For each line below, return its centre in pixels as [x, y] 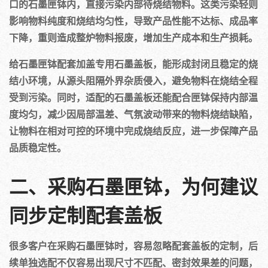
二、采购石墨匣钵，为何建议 [133, 188]
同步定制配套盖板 [86, 217]
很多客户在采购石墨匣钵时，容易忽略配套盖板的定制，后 [133, 246]
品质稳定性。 [38, 147]
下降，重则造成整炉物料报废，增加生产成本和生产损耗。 [133, 37]
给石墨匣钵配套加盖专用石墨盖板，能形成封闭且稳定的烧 [133, 64]
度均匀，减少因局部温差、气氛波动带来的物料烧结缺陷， [133, 114]
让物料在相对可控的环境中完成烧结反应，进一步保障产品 [133, 131]
